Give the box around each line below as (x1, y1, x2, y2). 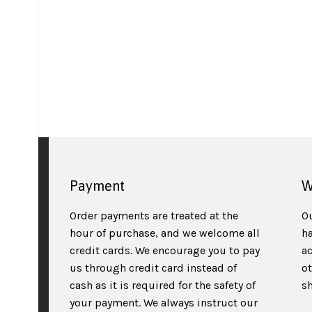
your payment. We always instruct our (70, 296, 258, 309)
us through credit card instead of (70, 261, 237, 274)
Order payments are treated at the (70, 209, 238, 222)
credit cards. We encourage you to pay (70, 244, 260, 257)
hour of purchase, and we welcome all (70, 226, 260, 240)
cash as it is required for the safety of (70, 279, 256, 292)
